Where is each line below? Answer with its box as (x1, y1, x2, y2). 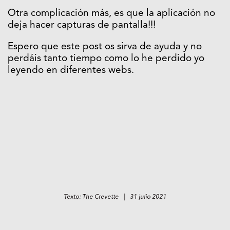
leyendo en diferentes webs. (8, 65, 134, 75)
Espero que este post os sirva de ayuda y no (8, 42, 202, 52)
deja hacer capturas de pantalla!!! (8, 20, 156, 30)
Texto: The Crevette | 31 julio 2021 (64, 194, 166, 200)
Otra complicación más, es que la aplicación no (8, 8, 215, 18)
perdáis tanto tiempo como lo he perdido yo (8, 53, 204, 64)
